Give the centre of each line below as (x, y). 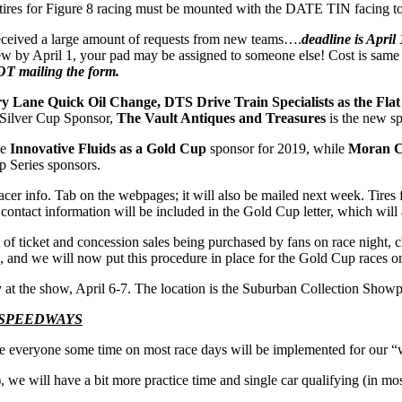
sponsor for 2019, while (279, 148)
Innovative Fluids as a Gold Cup (110, 148)
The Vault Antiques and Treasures (221, 118)
